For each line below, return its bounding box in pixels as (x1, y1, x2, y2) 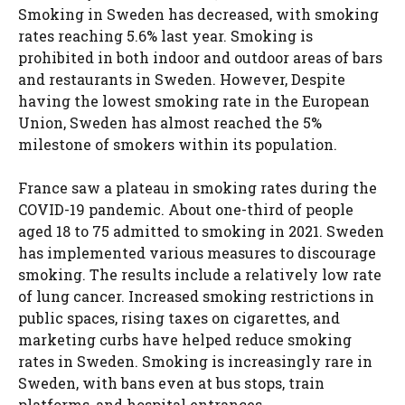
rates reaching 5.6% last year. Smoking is (18, 25, 313, 45)
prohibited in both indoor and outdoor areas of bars (18, 47, 382, 67)
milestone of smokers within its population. (18, 134, 337, 154)
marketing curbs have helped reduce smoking (18, 329, 352, 349)
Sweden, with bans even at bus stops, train (18, 372, 325, 392)
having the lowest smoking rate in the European (18, 90, 370, 110)
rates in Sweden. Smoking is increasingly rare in (18, 351, 372, 371)
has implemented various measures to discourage (18, 242, 376, 262)
